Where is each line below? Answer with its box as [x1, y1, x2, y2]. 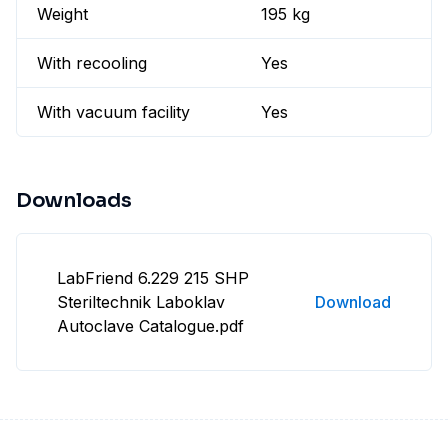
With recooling [37, 53, 147, 74]
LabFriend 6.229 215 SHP [57, 268, 249, 289]
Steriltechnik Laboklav [57, 292, 225, 313]
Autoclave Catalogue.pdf [57, 316, 244, 337]
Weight [37, 4, 88, 25]
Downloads [16, 188, 132, 214]
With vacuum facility [37, 102, 190, 123]
